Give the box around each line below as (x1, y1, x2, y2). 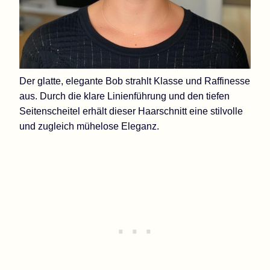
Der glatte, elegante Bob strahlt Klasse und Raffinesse (19, 75, 250, 86)
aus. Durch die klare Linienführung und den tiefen (19, 90, 230, 101)
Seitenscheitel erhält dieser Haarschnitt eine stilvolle (19, 105, 243, 116)
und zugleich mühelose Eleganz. (19, 121, 159, 131)
